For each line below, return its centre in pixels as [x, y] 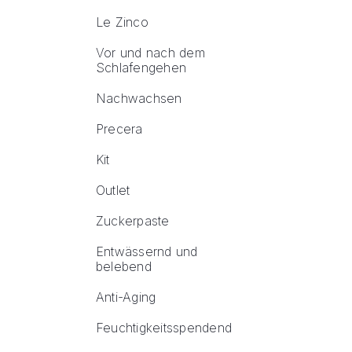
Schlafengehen [141, 68]
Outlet [113, 190]
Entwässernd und [147, 251]
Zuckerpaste [133, 221]
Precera [119, 129]
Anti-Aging [126, 297]
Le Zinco [122, 22]
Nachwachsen [139, 98]
